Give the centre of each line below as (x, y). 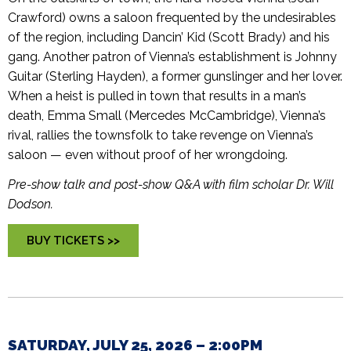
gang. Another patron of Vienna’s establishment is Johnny (172, 57)
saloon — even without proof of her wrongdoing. (148, 155)
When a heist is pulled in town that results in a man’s (157, 96)
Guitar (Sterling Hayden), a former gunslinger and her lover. (175, 77)
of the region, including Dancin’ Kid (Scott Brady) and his (169, 38)
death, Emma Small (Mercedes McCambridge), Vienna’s (167, 116)
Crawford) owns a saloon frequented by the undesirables (172, 18)
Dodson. (31, 204)
